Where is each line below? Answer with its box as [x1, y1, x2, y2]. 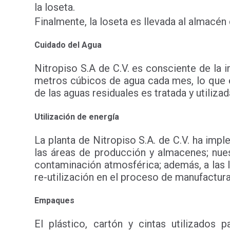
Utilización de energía [34, 111, 122, 122]
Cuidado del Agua [34, 40, 102, 50]
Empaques [34, 195, 75, 205]
